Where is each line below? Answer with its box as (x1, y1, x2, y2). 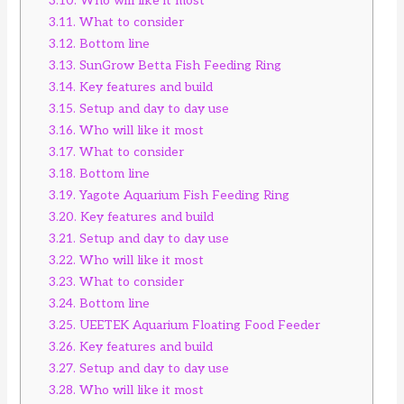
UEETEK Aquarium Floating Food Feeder (76, 317, 321, 333)
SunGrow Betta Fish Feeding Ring (76, 57, 282, 73)
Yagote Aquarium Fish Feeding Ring (76, 187, 290, 203)
